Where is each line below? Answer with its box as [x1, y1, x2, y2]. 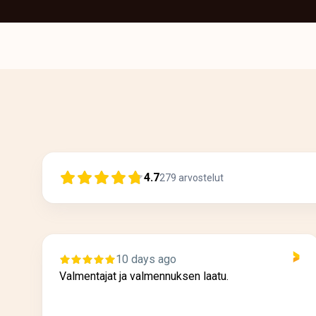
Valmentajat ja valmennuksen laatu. [59, 269, 229, 284]
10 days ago [116, 253, 176, 267]
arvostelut [178, 172, 224, 184]
